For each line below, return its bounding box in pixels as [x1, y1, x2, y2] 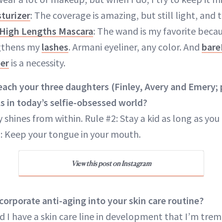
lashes [42, 41, 68, 54]
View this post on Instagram [71, 159, 151, 168]
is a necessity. [9, 56, 65, 69]
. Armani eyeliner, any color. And [68, 41, 202, 54]
